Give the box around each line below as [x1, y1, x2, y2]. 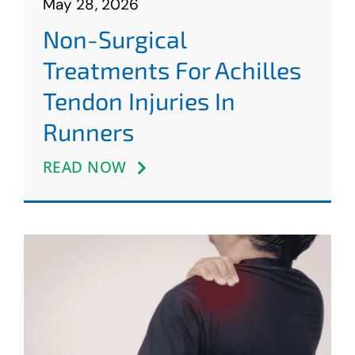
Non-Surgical [42, 25, 186, 54]
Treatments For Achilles [42, 55, 301, 85]
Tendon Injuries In [42, 86, 235, 116]
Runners [42, 117, 134, 147]
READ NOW [42, 157, 127, 178]
